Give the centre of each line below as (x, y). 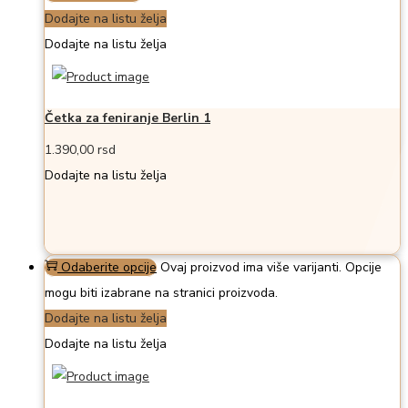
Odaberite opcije (109, 268)
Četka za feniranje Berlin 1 (127, 117)
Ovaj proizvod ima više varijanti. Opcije (271, 268)
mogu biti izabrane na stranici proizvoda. (161, 293)
